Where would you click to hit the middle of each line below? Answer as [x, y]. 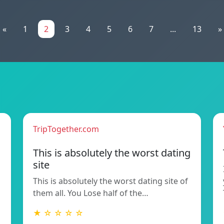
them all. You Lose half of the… [91, 193]
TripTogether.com [66, 129]
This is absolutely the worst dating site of [110, 181]
